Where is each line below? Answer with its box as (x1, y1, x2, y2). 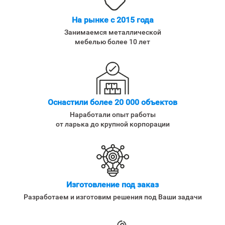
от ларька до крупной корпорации (55, 120, 170, 128)
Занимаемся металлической (64, 28, 161, 36)
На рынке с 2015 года (71, 15, 154, 25)
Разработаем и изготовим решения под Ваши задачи (23, 192, 202, 201)
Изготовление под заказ (66, 179, 159, 189)
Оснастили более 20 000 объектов (48, 97, 177, 107)
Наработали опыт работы (69, 110, 156, 119)
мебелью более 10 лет (75, 37, 150, 46)
